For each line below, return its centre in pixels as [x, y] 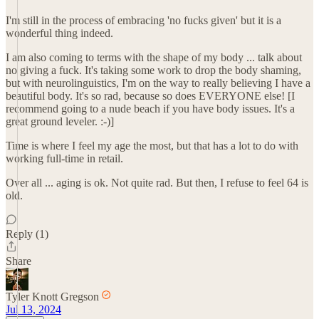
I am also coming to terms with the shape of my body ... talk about [154, 57]
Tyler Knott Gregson [52, 297]
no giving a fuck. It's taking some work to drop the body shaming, [153, 70]
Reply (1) [27, 234]
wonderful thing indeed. [59, 33]
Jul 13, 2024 [33, 309]
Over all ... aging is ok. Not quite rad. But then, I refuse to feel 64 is [157, 183]
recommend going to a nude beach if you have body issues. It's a [150, 109]
